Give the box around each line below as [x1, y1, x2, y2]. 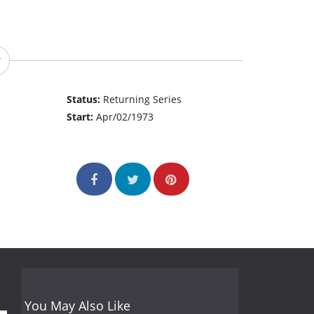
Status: [67, 93, 104, 107]
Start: [67, 110, 97, 124]
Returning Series [103, 93, 182, 107]
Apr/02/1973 [96, 110, 154, 124]
